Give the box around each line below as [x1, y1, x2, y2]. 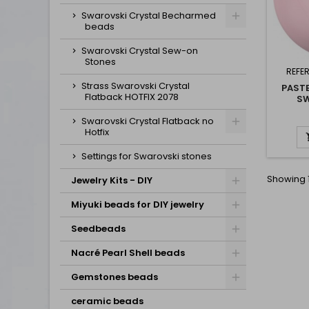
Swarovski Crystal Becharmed [81, 9, 216, 22]
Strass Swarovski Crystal [81, 79, 190, 92]
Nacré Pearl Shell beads [71, 246, 185, 259]
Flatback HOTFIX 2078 [85, 90, 179, 103]
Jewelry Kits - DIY [71, 174, 152, 187]
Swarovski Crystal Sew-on [81, 44, 198, 57]
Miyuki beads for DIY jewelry [71, 198, 204, 211]
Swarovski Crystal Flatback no [81, 114, 214, 128]
